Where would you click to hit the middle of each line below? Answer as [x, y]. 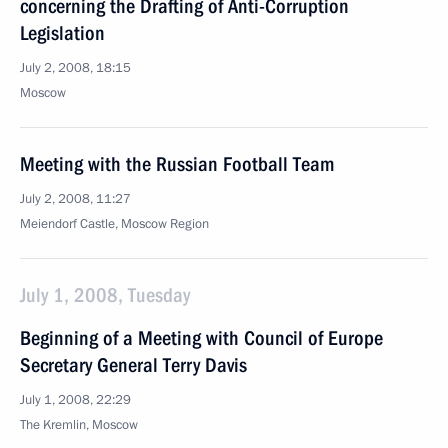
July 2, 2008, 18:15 [75, 68]
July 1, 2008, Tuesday [105, 295]
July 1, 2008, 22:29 [75, 400]
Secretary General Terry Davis [133, 365]
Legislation [62, 33]
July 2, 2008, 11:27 [75, 199]
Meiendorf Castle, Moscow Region [114, 224]
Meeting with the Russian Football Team [177, 164]
